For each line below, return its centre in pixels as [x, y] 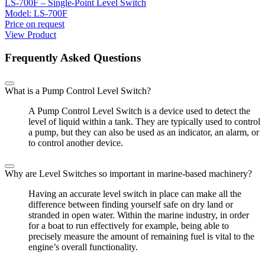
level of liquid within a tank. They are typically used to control [144, 122]
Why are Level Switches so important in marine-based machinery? [128, 174]
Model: [19, 13]
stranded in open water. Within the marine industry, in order [139, 215]
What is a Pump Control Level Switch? [78, 91]
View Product [30, 34]
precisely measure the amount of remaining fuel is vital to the [141, 237]
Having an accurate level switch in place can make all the [135, 194]
